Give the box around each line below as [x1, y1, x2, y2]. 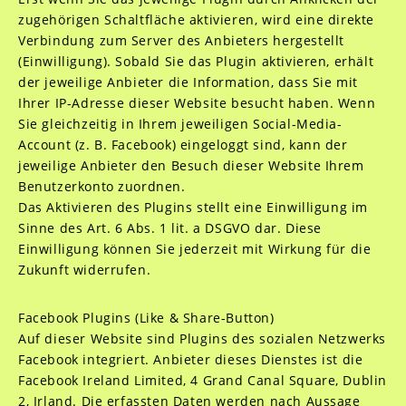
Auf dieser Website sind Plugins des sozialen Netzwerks [17, 330, 387, 347]
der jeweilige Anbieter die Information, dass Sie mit [17, 73, 358, 91]
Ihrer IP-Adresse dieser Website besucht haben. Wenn [17, 94, 376, 111]
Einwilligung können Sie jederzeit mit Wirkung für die [17, 240, 372, 257]
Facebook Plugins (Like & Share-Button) [17, 309, 275, 326]
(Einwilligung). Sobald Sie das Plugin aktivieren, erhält [17, 53, 374, 70]
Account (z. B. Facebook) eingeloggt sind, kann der [17, 136, 348, 153]
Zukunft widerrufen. [17, 261, 151, 278]
